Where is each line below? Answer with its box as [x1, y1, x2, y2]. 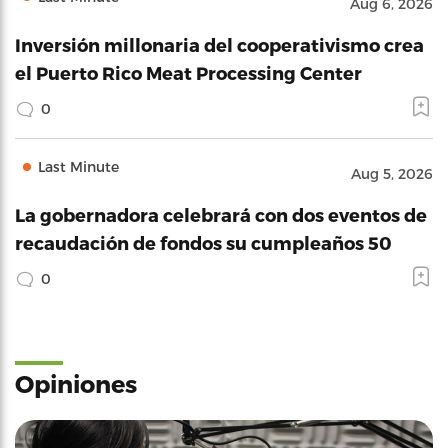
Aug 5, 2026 [351, 165, 433, 182]
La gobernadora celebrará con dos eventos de [15, 204, 427, 225]
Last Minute [38, 158, 119, 175]
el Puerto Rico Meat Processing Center [15, 62, 362, 83]
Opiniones [15, 369, 137, 398]
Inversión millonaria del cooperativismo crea [15, 34, 424, 55]
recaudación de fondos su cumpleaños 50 [15, 232, 392, 253]
